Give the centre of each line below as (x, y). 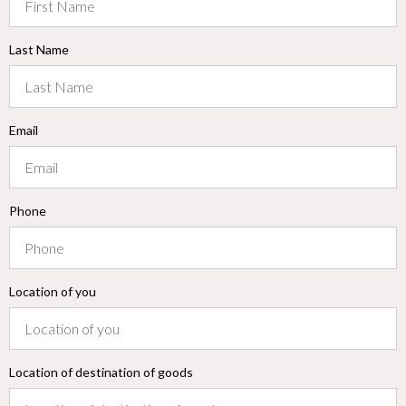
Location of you (53, 292)
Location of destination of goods (101, 372)
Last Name (39, 50)
